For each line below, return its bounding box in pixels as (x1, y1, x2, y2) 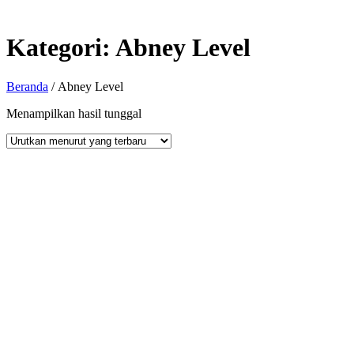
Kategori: (6, 33, 115, 62)
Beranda (6, 79, 48, 93)
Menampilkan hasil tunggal (6, 106, 141, 120)
